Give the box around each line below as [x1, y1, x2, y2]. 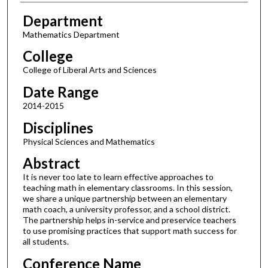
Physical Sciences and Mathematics [22, 136, 155, 147]
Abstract [22, 154, 80, 172]
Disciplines [22, 118, 93, 136]
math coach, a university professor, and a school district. [22, 204, 230, 215]
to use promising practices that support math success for [22, 226, 237, 236]
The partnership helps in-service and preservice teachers [22, 215, 236, 226]
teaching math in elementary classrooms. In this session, [22, 182, 233, 193]
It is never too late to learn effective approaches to [22, 172, 214, 182]
